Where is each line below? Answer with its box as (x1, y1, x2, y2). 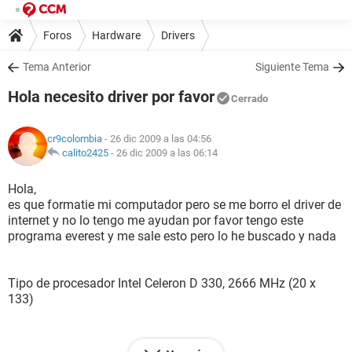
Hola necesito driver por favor (8, 87, 214, 106)
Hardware (92, 28, 141, 42)
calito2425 (62, 147, 108, 159)
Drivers (161, 28, 195, 42)
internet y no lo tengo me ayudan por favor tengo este (8, 213, 303, 228)
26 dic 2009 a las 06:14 (116, 147, 218, 159)
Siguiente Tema (255, 60, 329, 73)
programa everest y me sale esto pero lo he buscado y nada (8, 229, 336, 244)
